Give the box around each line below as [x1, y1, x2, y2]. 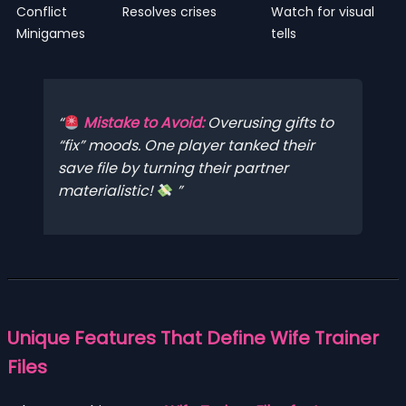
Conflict [16, 2, 67, 21]
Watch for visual [271, 2, 374, 21]
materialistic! [58, 179, 157, 201]
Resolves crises [122, 2, 217, 21]
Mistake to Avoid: [83, 111, 205, 133]
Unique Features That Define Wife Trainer [7, 324, 379, 351]
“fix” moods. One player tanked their [58, 134, 314, 156]
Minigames [16, 24, 85, 43]
